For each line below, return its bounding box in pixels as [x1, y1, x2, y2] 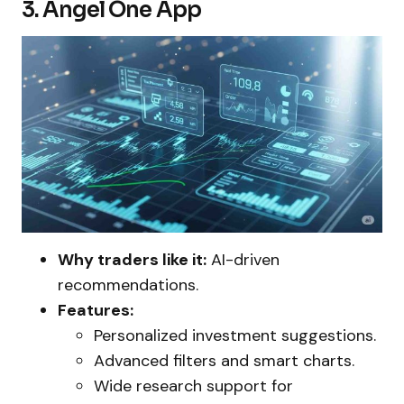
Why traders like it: [58, 249, 207, 271]
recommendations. [58, 274, 198, 297]
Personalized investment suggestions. [94, 325, 376, 347]
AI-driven [207, 249, 280, 271]
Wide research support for [94, 375, 293, 398]
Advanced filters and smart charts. [94, 350, 354, 372]
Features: [58, 299, 133, 322]
